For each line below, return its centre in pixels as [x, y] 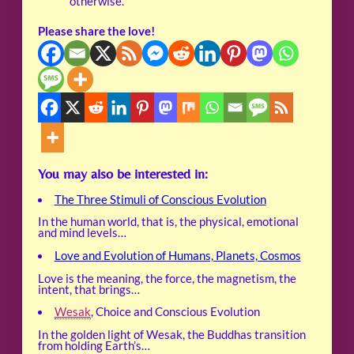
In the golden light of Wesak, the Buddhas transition [172, 334]
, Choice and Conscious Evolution [175, 312]
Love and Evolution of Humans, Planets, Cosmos [177, 255]
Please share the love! [96, 31]
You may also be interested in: [123, 173]
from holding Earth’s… [94, 345]
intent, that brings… [89, 289]
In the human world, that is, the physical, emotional [168, 222]
